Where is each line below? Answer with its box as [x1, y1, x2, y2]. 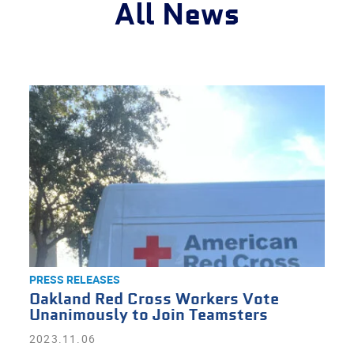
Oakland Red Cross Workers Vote [28, 289, 279, 311]
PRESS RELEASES [28, 272, 120, 287]
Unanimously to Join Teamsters [28, 305, 268, 326]
